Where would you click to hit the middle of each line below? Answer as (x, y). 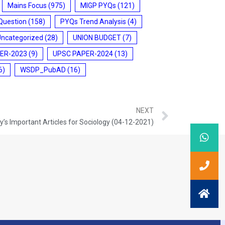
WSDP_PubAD (43, 70)
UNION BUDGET (97, 37)
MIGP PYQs (98, 5)
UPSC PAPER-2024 (83, 53)
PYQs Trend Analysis (93, 21)
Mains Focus (27, 5)
